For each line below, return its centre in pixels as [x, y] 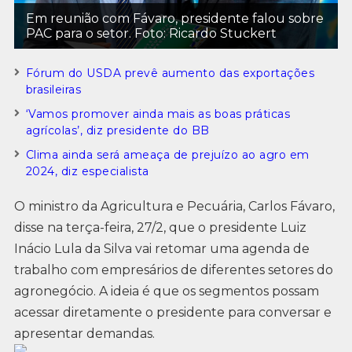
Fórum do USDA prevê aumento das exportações [170, 73]
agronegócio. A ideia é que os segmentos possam [166, 291]
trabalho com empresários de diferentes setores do [173, 269]
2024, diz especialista [87, 171]
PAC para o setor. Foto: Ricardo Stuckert [151, 33]
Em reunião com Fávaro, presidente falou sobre [174, 18]
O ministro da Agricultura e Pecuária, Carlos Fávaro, [174, 206]
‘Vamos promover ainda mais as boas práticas [158, 114]
